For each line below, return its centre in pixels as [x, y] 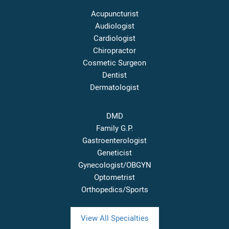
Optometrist [114, 177]
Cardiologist [114, 38]
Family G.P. [114, 128]
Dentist [114, 75]
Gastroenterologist [114, 140]
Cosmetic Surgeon [114, 63]
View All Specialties [114, 218]
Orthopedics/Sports [114, 189]
